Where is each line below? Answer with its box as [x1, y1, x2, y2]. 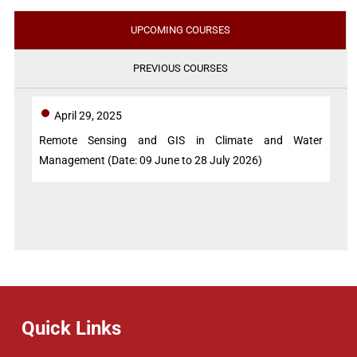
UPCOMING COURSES [130, 24, 230, 37]
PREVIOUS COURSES [132, 62, 228, 75]
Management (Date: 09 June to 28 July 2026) [39, 154, 262, 167]
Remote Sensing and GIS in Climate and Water [39, 134, 323, 147]
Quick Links [22, 317, 121, 340]
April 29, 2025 [54, 109, 122, 123]
